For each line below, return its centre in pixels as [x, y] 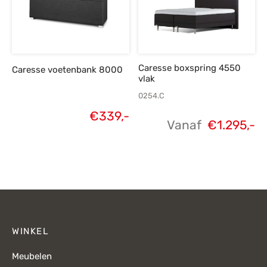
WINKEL [30, 231]
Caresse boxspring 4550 [189, 68]
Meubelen [32, 257]
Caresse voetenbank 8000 [67, 70]
